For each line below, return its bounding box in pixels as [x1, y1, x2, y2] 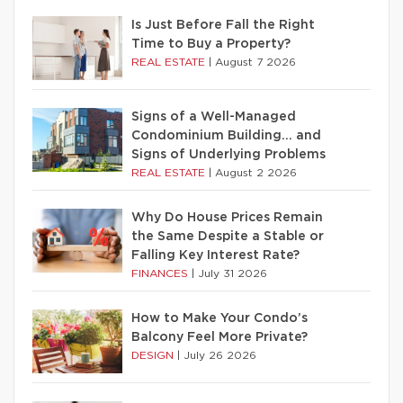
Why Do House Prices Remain [131, 210, 323, 224]
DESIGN [131, 349, 177, 361]
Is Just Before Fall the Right [131, 18, 315, 31]
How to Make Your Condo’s [131, 311, 308, 325]
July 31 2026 [198, 267, 267, 279]
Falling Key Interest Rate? [131, 248, 300, 262]
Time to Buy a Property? [131, 37, 291, 50]
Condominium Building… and [131, 129, 321, 142]
